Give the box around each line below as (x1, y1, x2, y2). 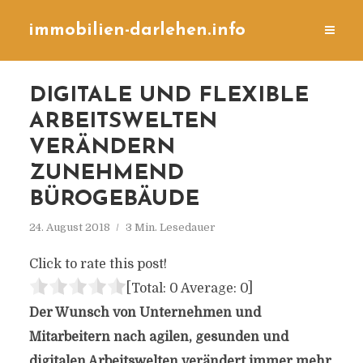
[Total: (126, 281, 169, 296)
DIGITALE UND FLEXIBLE (28, 85, 309, 107)
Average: (177, 281, 240, 296)
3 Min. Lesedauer (125, 221, 216, 233)
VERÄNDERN (28, 137, 175, 159)
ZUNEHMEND (28, 163, 184, 185)
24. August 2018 (28, 221, 110, 233)
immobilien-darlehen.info (28, 22, 246, 39)
